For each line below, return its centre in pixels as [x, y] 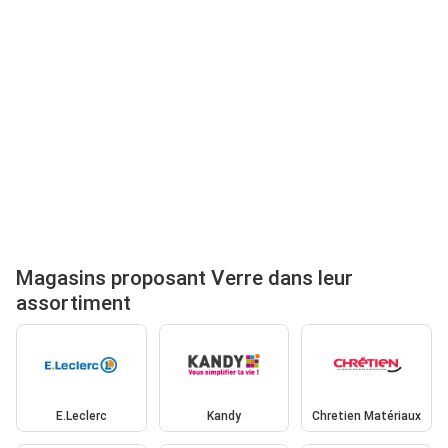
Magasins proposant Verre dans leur [184, 278]
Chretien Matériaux [367, 415]
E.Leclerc [81, 415]
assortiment [73, 303]
